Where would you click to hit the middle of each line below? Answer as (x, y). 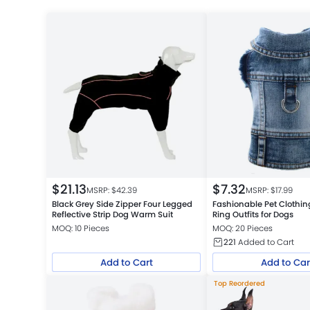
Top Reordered (239, 283)
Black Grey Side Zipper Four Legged (122, 204)
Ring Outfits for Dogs (253, 215)
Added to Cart (265, 242)
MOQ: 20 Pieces (243, 228)
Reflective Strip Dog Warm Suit (112, 215)
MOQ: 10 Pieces (80, 228)
